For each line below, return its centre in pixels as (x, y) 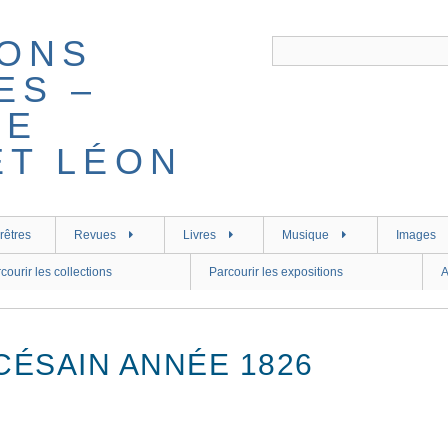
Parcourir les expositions (276, 272)
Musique (306, 235)
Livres (199, 235)
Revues (94, 235)
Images (416, 235)
